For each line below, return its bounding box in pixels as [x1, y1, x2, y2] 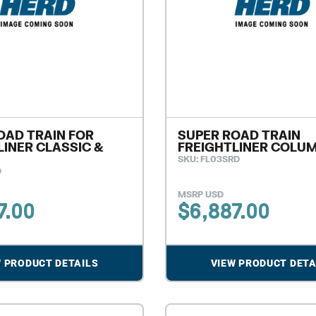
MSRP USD [178, 188, 224, 200]
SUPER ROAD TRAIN [178, 127, 300, 142]
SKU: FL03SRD [178, 153, 240, 164]
